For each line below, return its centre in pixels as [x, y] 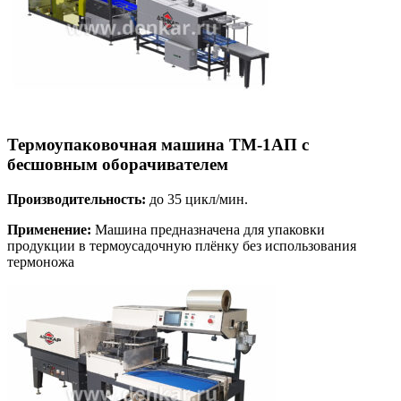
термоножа [41, 262]
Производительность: [77, 200]
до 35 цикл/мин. [197, 200]
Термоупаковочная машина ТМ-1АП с [158, 145]
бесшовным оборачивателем [118, 165]
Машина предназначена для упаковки [208, 230]
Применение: [49, 230]
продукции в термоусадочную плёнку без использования [182, 246]
